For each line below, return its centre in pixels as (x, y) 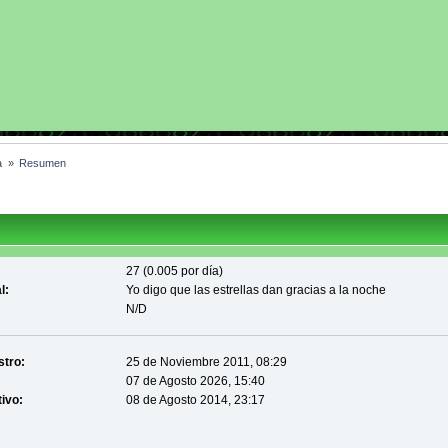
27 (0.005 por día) (174, 271)
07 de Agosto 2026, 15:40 (195, 381)
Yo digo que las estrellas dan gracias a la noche (256, 290)
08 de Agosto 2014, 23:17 (195, 400)
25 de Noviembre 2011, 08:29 (206, 362)
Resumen (42, 162)
